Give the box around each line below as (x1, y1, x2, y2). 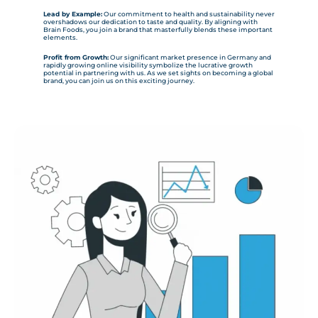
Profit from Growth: (43, 53, 109, 61)
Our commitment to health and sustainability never (102, 9, 275, 18)
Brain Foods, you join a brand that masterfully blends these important (43, 25, 273, 33)
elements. (43, 33, 77, 41)
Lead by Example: (43, 9, 102, 18)
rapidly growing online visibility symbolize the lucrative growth (43, 60, 253, 69)
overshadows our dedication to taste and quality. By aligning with (43, 17, 258, 26)
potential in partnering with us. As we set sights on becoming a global (43, 68, 273, 77)
